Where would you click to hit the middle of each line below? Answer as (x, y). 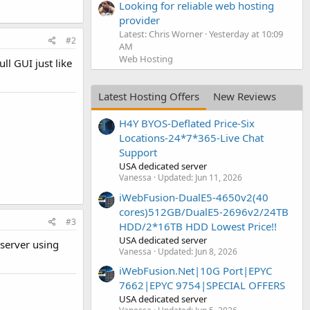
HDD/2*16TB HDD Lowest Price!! (198, 226)
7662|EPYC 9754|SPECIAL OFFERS (202, 285)
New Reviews (245, 96)
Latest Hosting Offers (149, 96)
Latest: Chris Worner (161, 34)
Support (138, 153)
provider (139, 20)
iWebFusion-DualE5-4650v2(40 (194, 197)
